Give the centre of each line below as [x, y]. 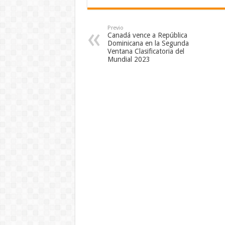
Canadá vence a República [147, 35]
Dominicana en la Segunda [148, 43]
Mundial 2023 [129, 60]
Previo [115, 28]
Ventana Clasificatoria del [146, 51]
